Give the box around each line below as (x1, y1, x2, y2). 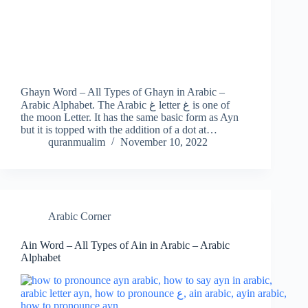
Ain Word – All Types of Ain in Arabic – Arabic (21, 239, 230, 252)
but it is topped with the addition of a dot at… (21, 124, 217, 136)
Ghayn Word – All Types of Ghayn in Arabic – (21, 86, 225, 98)
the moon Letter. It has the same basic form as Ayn (21, 111, 239, 124)
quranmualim (48, 136, 105, 148)
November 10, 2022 (120, 136, 208, 148)
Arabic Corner (48, 210, 111, 223)
